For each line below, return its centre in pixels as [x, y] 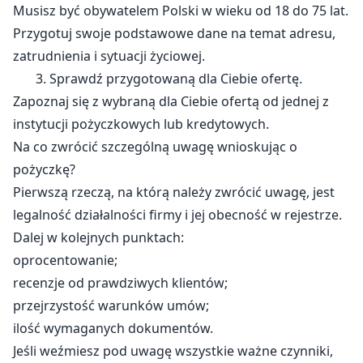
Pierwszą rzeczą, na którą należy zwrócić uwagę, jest [174, 192]
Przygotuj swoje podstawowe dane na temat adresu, [174, 33]
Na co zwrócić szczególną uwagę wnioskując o [155, 146]
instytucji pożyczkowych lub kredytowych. [141, 124]
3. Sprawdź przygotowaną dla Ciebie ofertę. [158, 78]
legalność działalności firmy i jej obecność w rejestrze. [177, 214]
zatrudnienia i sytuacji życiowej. [109, 56]
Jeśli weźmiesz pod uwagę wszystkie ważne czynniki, [173, 350]
